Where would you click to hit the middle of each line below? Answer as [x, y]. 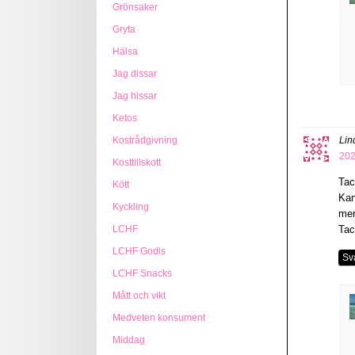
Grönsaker [135, 7]
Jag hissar [135, 96]
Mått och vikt [139, 296]
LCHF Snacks [142, 273]
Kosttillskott [137, 162]
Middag [129, 340]
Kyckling [131, 207]
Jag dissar [135, 74]
